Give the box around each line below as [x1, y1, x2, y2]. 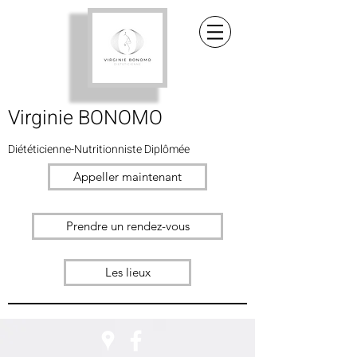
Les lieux [104, 265, 151, 280]
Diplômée [144, 141, 190, 158]
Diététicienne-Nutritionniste [8, 141, 144, 158]
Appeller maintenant [73, 169, 182, 184]
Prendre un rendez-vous [65, 218, 190, 233]
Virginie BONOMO [8, 104, 163, 133]
